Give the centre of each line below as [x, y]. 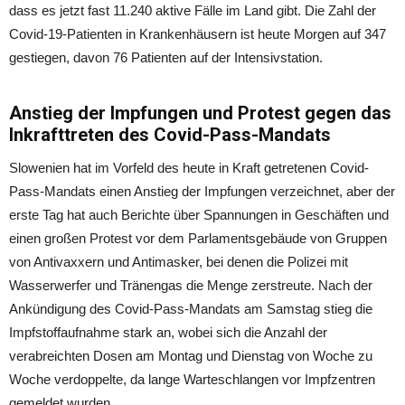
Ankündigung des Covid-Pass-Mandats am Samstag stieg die [191, 308]
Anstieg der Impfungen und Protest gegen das [200, 113]
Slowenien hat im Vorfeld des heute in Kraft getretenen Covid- [189, 167]
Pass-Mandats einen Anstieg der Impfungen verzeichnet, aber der [202, 191]
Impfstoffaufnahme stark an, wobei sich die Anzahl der [168, 332]
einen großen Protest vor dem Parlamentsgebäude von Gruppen [198, 238]
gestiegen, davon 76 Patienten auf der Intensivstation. [166, 57]
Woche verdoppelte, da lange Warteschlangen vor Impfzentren [192, 379]
